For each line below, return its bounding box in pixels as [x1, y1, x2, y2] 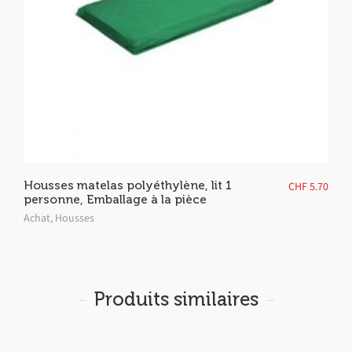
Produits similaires [93, 288, 258, 310]
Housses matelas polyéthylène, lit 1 [24, 178, 232, 192]
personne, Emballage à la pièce [24, 192, 207, 206]
